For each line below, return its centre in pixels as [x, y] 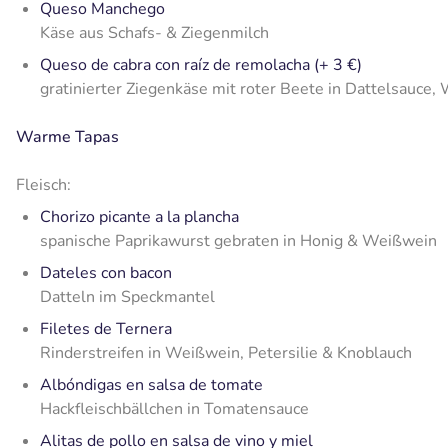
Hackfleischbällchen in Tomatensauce [174, 409]
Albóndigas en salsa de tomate [151, 385]
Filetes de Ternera [106, 329]
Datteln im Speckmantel [127, 297]
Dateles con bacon [106, 273]
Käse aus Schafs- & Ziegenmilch [154, 33]
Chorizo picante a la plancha [139, 217]
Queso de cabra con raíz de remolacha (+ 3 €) [201, 65]
